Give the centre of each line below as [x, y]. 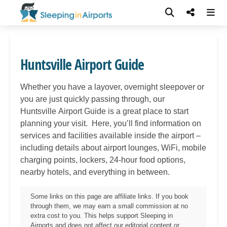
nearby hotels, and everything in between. [95, 172]
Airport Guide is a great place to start [123, 111]
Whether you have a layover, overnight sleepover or [112, 87]
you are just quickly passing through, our [92, 99]
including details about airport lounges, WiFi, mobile [113, 148]
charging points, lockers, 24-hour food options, [103, 160]
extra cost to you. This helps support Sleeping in [102, 216]
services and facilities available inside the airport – [110, 136]
